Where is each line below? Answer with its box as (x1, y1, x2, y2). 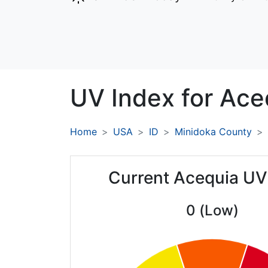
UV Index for (70, 83, 220, 113)
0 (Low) (185, 202, 239, 220)
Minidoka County (175, 126, 252, 138)
